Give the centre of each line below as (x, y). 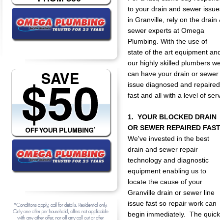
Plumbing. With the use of (167, 41)
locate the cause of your (165, 182)
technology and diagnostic (168, 160)
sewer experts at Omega (166, 30)
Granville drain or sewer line (171, 192)
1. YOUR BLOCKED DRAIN (172, 117)
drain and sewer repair (163, 149)
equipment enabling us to (167, 171)
